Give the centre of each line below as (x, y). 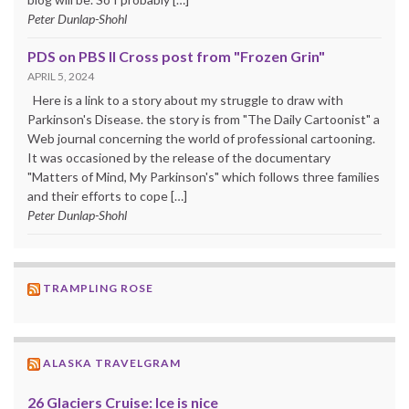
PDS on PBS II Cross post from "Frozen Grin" (176, 57)
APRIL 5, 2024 (61, 77)
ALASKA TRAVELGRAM (112, 363)
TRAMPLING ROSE (98, 288)
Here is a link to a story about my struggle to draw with (185, 100)
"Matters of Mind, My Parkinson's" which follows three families (204, 177)
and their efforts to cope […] (107, 196)
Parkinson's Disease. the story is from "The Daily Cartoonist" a (204, 120)
